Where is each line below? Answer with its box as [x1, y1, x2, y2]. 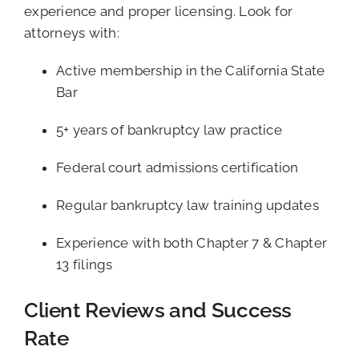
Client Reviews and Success [24, 297, 292, 322]
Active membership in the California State [56, 63, 325, 79]
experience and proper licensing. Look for [24, 3, 293, 20]
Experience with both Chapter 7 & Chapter [56, 235, 328, 252]
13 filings [56, 256, 113, 273]
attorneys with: [24, 25, 119, 42]
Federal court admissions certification [56, 159, 299, 176]
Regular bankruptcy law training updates [56, 197, 319, 214]
